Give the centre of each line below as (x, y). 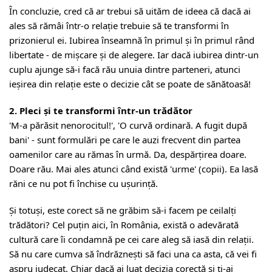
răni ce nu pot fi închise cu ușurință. (83, 183)
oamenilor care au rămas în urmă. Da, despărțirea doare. (128, 154)
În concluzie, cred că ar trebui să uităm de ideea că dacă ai (130, 11)
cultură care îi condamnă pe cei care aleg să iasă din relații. (131, 239)
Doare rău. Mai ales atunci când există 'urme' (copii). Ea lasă (134, 169)
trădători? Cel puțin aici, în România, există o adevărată (124, 225)
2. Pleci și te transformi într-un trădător (101, 110)
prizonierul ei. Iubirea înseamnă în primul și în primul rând (132, 40)
